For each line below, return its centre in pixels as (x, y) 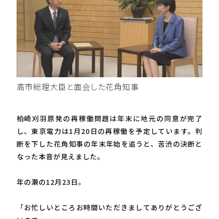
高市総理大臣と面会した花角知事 (77, 86)
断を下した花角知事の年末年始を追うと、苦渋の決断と (109, 143)
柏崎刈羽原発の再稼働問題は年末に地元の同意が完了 (109, 118)
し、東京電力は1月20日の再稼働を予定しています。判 (109, 131)
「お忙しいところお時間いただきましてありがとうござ (109, 207)
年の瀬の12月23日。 (51, 182)
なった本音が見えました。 (60, 156)
